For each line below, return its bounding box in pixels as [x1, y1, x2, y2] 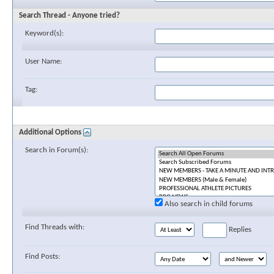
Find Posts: [25, 252, 60, 261]
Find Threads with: [25, 223, 84, 231]
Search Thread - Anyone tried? [19, 12, 120, 20]
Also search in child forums [163, 199, 253, 208]
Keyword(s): [25, 29, 64, 37]
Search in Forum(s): [25, 146, 88, 154]
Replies [227, 225, 251, 234]
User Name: [25, 57, 62, 65]
